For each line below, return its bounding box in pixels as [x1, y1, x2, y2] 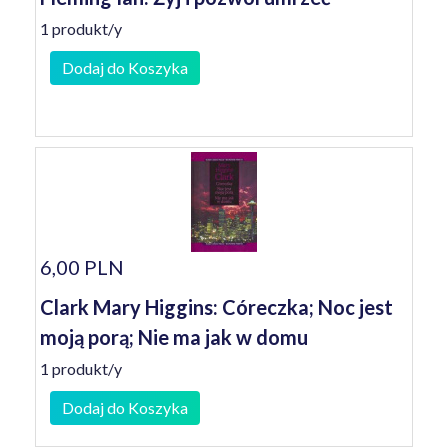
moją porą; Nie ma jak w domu [40, 325, 308, 349]
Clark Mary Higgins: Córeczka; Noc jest [40, 295, 393, 319]
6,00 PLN [40, 255, 124, 279]
